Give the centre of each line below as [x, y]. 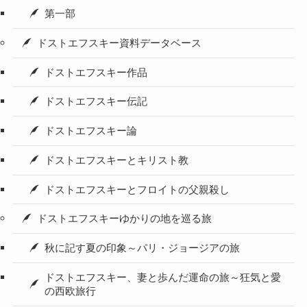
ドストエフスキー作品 [96, 72]
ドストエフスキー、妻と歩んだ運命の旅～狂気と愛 [163, 277]
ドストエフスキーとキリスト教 [117, 160]
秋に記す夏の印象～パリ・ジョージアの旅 [143, 248]
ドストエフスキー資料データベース [120, 43]
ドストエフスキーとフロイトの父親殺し [137, 189]
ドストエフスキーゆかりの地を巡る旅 [125, 219]
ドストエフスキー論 [91, 131]
